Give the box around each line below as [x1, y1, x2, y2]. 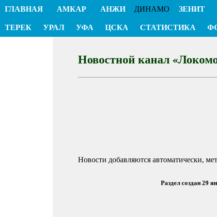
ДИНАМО [134, 5, 170, 13]
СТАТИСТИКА [140, 23, 196, 31]
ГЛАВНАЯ [5, 5, 43, 13]
